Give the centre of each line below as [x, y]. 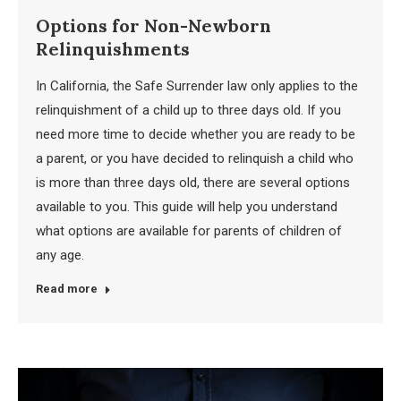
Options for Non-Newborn [154, 25]
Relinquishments [113, 48]
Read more [67, 288]
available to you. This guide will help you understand [187, 206]
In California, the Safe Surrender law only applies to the [197, 85]
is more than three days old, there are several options [193, 182]
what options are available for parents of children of [189, 230]
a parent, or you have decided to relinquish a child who [195, 158]
